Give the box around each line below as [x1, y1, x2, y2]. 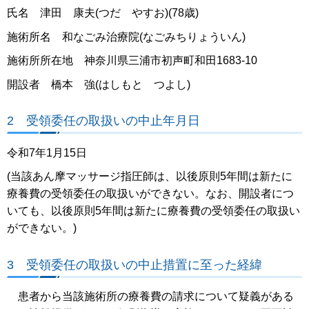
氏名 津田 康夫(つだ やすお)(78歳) [7, 7, 199, 19]
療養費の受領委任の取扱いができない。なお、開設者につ [7, 188, 294, 200]
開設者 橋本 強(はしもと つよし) [7, 78, 190, 90]
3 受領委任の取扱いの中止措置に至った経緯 [7, 257, 262, 272]
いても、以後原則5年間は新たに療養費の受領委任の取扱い [7, 205, 300, 217]
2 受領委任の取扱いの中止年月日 [7, 113, 200, 128]
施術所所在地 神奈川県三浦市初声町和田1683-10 [7, 54, 257, 67]
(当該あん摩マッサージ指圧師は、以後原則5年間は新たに [7, 170, 292, 183]
